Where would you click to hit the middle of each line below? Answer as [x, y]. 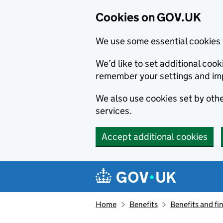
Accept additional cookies [155, 137]
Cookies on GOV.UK [148, 17]
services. [114, 111]
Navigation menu [145, 169]
